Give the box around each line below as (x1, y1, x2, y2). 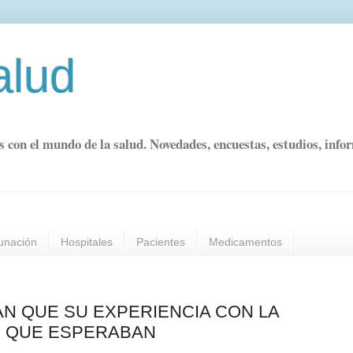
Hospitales (61, 236, 113, 249)
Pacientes (136, 236, 185, 249)
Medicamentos (209, 236, 282, 249)
